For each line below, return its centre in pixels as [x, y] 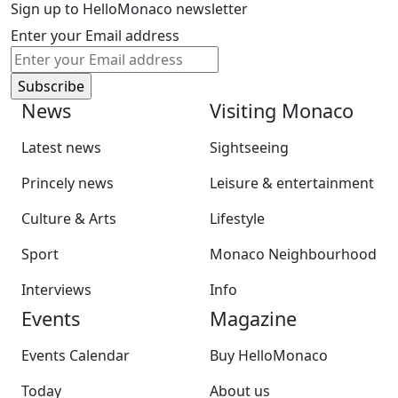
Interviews [56, 289]
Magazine [253, 318]
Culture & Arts [69, 218]
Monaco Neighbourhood [293, 254]
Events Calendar [76, 355]
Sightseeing [249, 147]
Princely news [68, 183]
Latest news [61, 147]
